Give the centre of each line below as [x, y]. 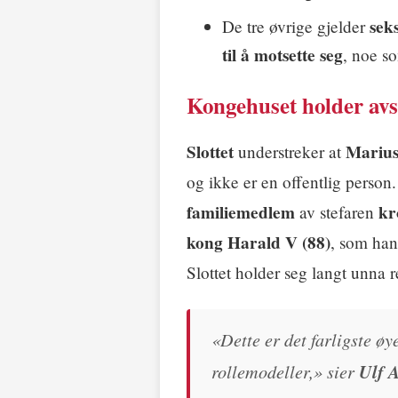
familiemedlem [241, 212]
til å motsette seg [283, 55]
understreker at [290, 151]
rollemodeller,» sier [285, 370]
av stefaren [337, 211]
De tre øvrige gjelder [296, 26]
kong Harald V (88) [259, 242]
